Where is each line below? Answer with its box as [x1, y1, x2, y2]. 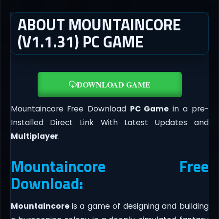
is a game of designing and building [69, 200, 209, 211]
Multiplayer [10, 131, 58, 141]
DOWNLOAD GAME [76, 78, 151, 90]
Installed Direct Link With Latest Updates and [10, 117, 209, 128]
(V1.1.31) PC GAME [17, 30, 143, 54]
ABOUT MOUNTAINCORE [17, 13, 181, 37]
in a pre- [169, 103, 209, 114]
